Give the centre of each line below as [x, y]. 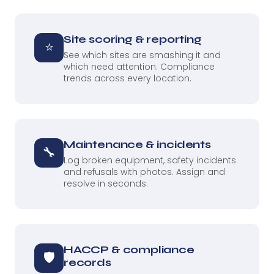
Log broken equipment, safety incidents [150, 160]
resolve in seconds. [106, 183]
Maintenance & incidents [137, 144]
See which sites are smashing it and [142, 55]
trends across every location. [128, 78]
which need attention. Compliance [139, 66]
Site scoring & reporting [133, 39]
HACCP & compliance [129, 249]
